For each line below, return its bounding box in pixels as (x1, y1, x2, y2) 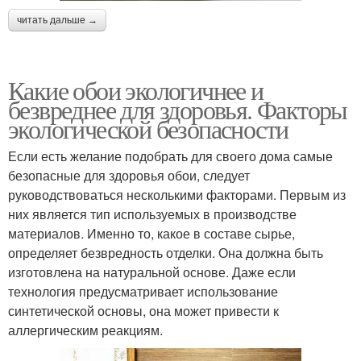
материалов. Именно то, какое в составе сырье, (8, 223, 295, 243)
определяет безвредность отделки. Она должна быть (8, 243, 323, 262)
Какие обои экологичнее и (8, 72, 263, 107)
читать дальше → (17, 14, 98, 26)
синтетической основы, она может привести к (8, 301, 279, 320)
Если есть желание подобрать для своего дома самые (8, 146, 333, 165)
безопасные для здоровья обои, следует (8, 165, 250, 185)
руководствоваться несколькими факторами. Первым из (8, 185, 346, 204)
